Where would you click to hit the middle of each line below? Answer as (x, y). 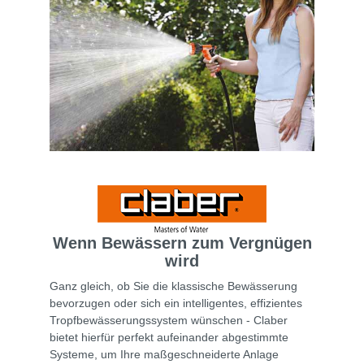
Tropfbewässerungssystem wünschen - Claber (169, 321)
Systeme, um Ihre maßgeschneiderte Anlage (164, 355)
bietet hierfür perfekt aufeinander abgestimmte (169, 338)
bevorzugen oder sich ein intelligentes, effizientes (176, 303)
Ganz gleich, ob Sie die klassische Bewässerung (173, 286)
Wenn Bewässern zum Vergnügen (182, 243)
